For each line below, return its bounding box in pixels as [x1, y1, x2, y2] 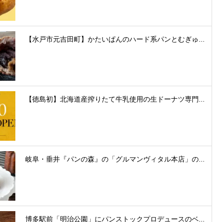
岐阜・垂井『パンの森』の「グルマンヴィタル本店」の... [25, 155, 205, 163]
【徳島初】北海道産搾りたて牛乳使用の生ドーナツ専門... [25, 95, 205, 103]
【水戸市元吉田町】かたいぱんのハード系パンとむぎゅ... [25, 35, 205, 43]
